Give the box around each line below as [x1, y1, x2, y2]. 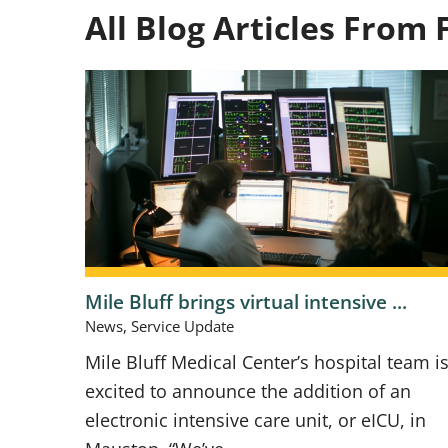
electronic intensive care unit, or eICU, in [85, 408, 427, 433]
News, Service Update [85, 316, 235, 336]
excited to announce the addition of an [85, 379, 412, 404]
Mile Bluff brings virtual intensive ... [85, 288, 408, 315]
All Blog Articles [85, 4, 336, 49]
